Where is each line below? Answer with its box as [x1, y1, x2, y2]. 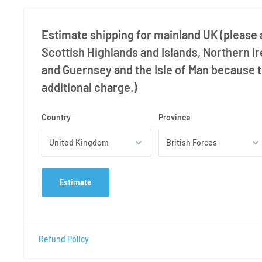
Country [42, 112, 71, 122]
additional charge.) [42, 80, 137, 94]
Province [158, 112, 191, 122]
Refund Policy [39, 233, 89, 244]
